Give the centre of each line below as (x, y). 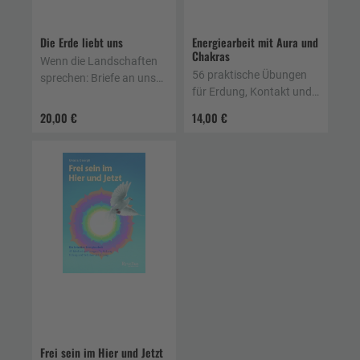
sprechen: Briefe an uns (98, 78)
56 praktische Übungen (250, 74)
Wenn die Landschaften (99, 61)
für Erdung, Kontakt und (252, 91)
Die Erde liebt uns (82, 42)
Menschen (66, 94)
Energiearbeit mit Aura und (255, 42)
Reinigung (217, 108)
